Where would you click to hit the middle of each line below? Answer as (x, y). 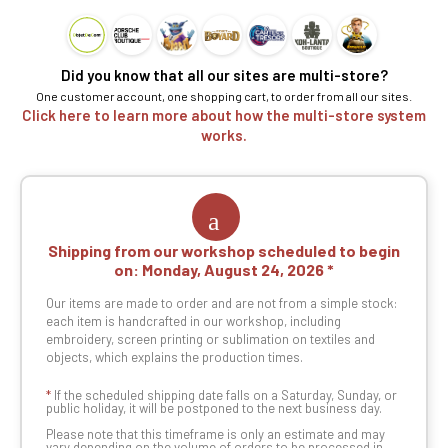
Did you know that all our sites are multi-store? (224, 75)
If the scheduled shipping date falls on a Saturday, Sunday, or (224, 395)
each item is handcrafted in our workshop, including (193, 321)
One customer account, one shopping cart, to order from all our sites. (224, 96)
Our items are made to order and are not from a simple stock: (221, 303)
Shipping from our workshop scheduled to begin (224, 251)
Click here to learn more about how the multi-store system (224, 115)
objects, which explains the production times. (174, 357)
